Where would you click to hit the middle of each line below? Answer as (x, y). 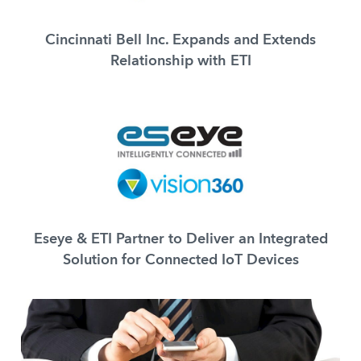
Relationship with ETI (180, 61)
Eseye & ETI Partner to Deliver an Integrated (180, 240)
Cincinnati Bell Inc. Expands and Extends (180, 40)
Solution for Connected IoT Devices (180, 261)
